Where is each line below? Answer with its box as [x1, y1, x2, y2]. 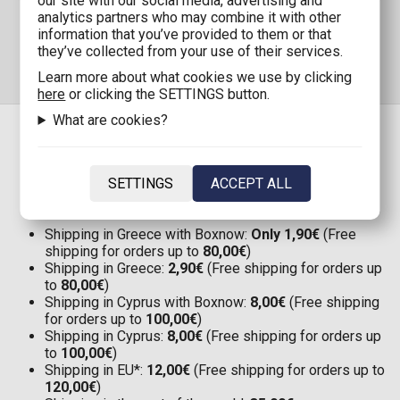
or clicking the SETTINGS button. [65, 86, 271, 103]
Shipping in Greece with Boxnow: [45, 226, 251, 244]
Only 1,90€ [251, 226, 320, 244]
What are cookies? [53, 112, 169, 129]
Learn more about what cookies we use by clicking [37, 69, 353, 86]
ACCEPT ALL [211, 175, 292, 192]
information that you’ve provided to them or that [37, 26, 332, 43]
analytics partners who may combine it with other [37, 9, 342, 26]
